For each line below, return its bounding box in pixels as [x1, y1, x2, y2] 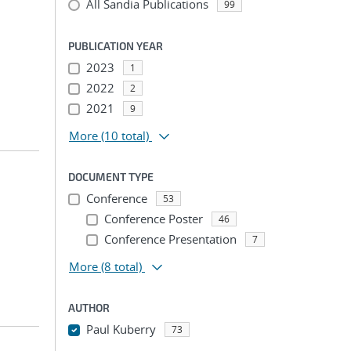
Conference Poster [103, 211, 203, 226]
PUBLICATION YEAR [68, 39, 163, 52]
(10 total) [101, 128, 149, 143]
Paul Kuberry [85, 321, 156, 337]
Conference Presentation [103, 231, 237, 247]
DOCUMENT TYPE [68, 170, 154, 183]
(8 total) [101, 259, 142, 274]
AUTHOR [68, 301, 110, 314]
